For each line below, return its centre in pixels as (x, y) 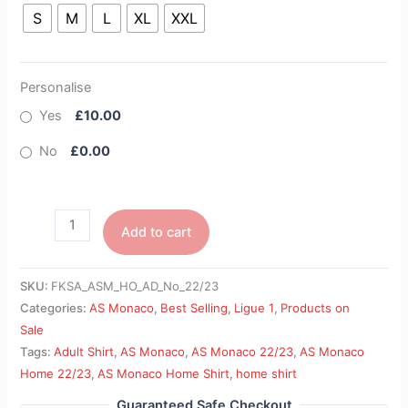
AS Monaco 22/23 (243, 352)
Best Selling (194, 308)
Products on (316, 308)
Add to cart (157, 232)
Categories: (55, 308)
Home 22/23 (56, 374)
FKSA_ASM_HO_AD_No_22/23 (135, 286)
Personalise (56, 87)
